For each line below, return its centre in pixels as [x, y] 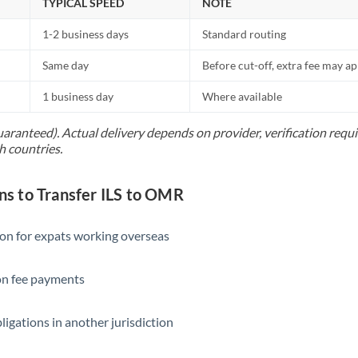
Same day [66, 65]
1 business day [78, 96]
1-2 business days [86, 34]
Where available [243, 96]
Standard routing [245, 34]
